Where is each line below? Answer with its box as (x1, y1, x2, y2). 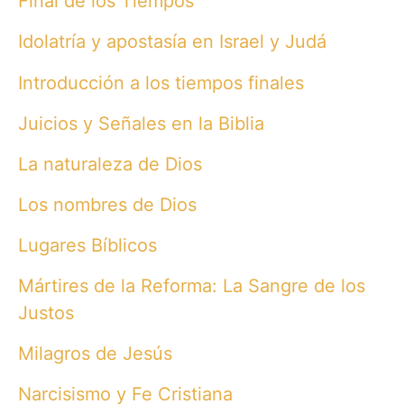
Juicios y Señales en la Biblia (18, 112, 264, 134)
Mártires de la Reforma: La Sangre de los (18, 274, 365, 297)
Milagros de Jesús (18, 342, 172, 364)
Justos (18, 301, 74, 324)
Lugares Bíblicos (18, 234, 157, 256)
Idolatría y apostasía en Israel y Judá (18, 31, 326, 53)
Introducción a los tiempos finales (18, 71, 304, 94)
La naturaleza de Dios (18, 152, 202, 175)
